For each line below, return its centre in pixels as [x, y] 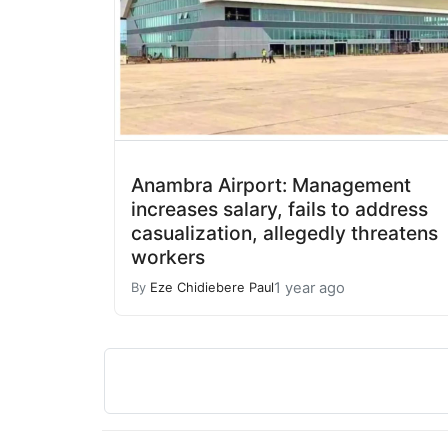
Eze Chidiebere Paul [212, 288]
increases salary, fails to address [279, 208]
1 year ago [309, 287]
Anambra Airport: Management [271, 184]
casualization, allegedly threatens [284, 232]
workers [168, 256]
